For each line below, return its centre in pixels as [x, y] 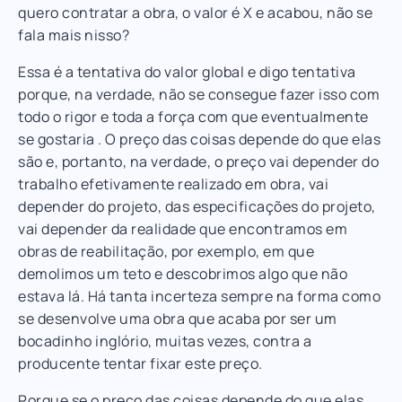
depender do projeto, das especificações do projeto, [197, 206]
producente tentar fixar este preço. [140, 363]
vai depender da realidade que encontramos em [183, 228]
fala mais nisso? [74, 35]
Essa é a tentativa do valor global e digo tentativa [187, 71]
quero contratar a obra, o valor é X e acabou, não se [195, 12]
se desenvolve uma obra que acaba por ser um [178, 318]
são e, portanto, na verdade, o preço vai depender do [198, 161]
